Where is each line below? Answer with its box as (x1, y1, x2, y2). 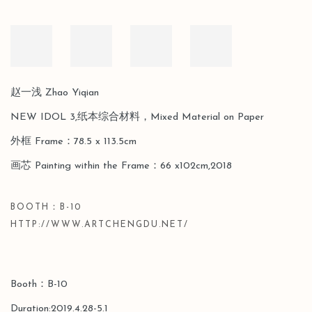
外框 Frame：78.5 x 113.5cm (10, 136, 136, 147)
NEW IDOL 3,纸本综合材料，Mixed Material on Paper (10, 112, 264, 123)
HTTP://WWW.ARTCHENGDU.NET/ (10, 221, 189, 229)
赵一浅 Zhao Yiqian (10, 88, 99, 98)
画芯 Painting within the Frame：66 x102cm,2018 (10, 161, 232, 171)
